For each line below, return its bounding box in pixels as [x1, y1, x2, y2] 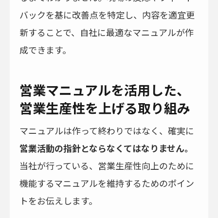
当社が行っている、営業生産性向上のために [19, 159, 194, 172]
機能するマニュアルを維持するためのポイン [19, 177, 194, 190]
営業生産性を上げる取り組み [19, 98, 190, 118]
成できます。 [19, 43, 71, 56]
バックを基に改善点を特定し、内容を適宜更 [19, 8, 195, 21]
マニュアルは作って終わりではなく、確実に [19, 124, 194, 137]
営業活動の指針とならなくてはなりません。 [19, 142, 193, 155]
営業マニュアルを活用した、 [19, 80, 190, 100]
